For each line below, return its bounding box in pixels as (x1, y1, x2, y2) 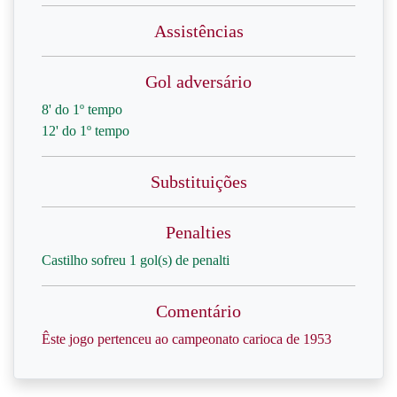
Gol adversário (145, 72, 252, 91)
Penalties (166, 222, 231, 242)
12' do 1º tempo (42, 123, 129, 138)
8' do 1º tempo (42, 102, 122, 117)
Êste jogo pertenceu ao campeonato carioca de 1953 (42, 331, 331, 346)
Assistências (153, 21, 244, 41)
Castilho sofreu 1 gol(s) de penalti (42, 253, 230, 268)
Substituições (150, 172, 247, 191)
